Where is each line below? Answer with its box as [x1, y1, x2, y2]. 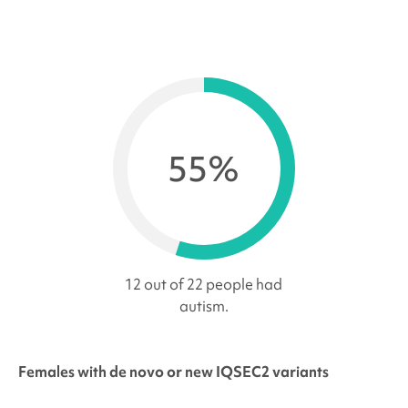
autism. [178, 296, 229, 317]
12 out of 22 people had [125, 274, 283, 295]
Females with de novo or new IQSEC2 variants [17, 362, 329, 382]
